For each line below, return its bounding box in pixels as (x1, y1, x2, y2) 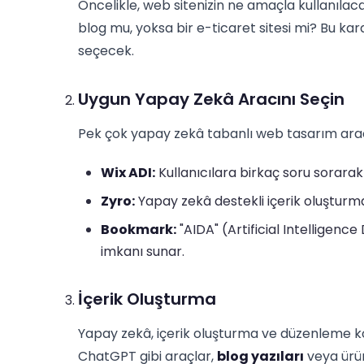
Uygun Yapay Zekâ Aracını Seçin (78, 88, 344, 110)
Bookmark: (101, 220, 176, 239)
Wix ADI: (101, 163, 155, 182)
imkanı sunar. (101, 242, 184, 261)
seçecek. (78, 41, 134, 60)
